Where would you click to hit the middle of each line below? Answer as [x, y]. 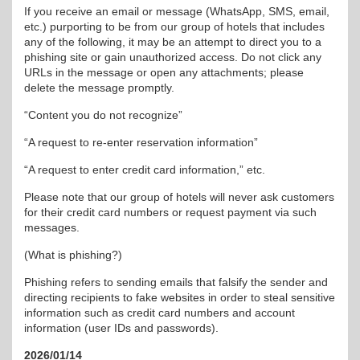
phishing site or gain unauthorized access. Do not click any [173, 57]
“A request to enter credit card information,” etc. [145, 170]
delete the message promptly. [99, 88]
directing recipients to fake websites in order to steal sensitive [180, 297]
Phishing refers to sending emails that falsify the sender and [176, 282]
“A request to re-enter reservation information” [141, 142]
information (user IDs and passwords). [121, 328]
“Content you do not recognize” [103, 115]
